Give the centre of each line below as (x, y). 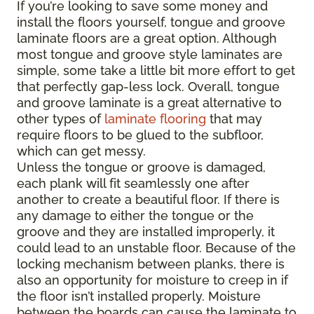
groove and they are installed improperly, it (146, 232)
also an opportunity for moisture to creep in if (152, 280)
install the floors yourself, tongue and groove (151, 22)
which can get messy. (81, 151)
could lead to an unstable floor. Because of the (156, 248)
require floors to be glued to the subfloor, (140, 135)
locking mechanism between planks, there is (151, 264)
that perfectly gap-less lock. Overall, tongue (148, 87)
